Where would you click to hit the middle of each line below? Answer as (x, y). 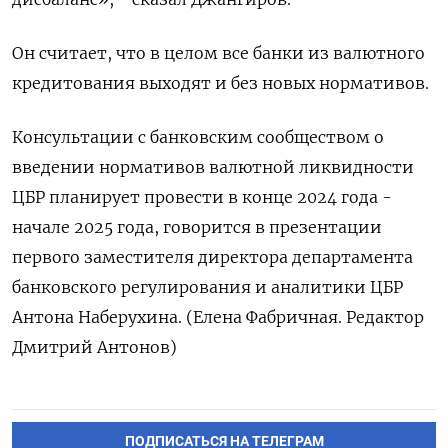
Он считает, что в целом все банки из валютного (218, 53)
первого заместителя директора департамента (212, 257)
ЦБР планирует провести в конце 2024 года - (202, 197)
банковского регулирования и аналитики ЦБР (207, 287)
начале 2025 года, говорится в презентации (197, 227)
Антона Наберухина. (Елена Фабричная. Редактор (218, 317)
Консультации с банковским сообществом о (198, 137)
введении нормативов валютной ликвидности (213, 167)
